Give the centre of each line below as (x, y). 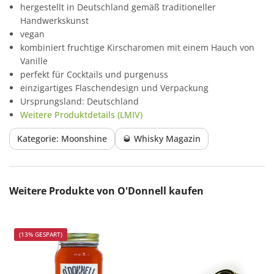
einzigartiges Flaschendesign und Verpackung (114, 87)
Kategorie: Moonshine (62, 138)
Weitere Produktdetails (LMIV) (81, 114)
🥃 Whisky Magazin (162, 138)
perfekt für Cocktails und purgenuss (94, 74)
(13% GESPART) (41, 234)
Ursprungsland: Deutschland (80, 101)
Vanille (34, 61)
